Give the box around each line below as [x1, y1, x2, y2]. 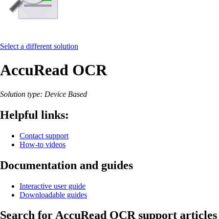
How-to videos [20, 140, 66, 149]
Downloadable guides [20, 190, 87, 199]
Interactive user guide [20, 181, 86, 190]
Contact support [20, 131, 68, 140]
